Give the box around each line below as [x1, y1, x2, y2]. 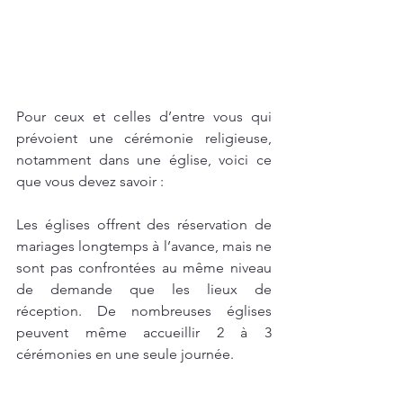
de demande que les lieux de [16, 281, 272, 299]
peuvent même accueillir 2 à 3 [16, 324, 272, 342]
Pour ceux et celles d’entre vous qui [16, 108, 272, 126]
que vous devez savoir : [16, 173, 164, 191]
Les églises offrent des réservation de [16, 216, 272, 234]
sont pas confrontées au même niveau [16, 259, 272, 277]
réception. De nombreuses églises [16, 302, 272, 320]
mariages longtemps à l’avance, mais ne [16, 237, 272, 255]
